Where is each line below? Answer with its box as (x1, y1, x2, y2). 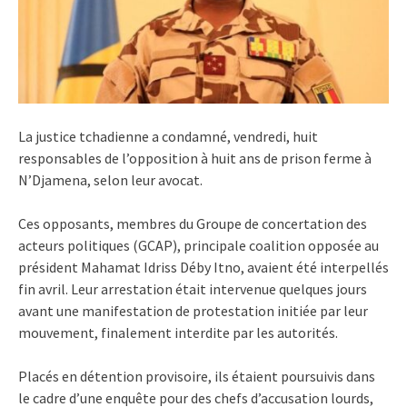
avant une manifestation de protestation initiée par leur (18, 302, 368, 321)
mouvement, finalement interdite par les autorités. (18, 323, 338, 342)
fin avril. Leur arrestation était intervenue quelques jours (18, 280, 367, 299)
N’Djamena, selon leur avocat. (18, 171, 203, 190)
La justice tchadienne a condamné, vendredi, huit (18, 127, 318, 146)
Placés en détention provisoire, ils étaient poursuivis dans (18, 367, 375, 386)
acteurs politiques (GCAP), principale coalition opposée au (18, 236, 379, 255)
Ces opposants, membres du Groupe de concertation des (18, 214, 367, 233)
